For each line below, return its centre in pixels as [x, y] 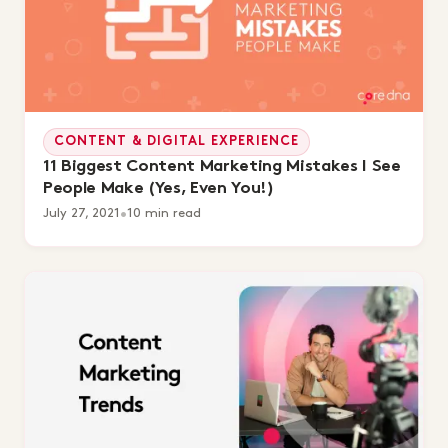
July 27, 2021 [81, 213]
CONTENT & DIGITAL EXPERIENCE [177, 142]
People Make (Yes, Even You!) [159, 189]
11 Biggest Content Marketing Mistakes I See [222, 167]
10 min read [164, 213]
